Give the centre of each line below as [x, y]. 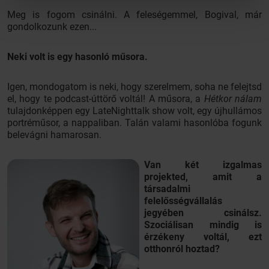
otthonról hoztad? [182, 249]
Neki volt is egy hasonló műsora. [77, 57]
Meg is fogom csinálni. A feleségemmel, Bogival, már [134, 15]
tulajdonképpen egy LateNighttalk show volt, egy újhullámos [134, 111]
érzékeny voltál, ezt [203, 237]
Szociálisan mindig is [203, 225]
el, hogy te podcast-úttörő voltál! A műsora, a [106, 99]
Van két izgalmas [203, 165]
